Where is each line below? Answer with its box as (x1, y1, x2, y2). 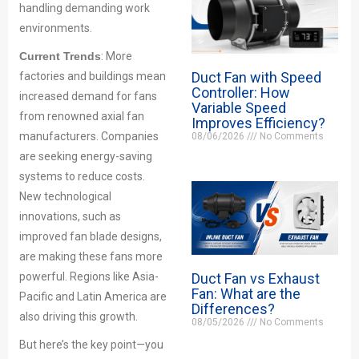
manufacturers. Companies (19, 130, 159, 143)
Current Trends (19, 50, 101, 63)
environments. (19, 22, 92, 34)
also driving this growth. (19, 310, 138, 323)
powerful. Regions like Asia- (19, 270, 159, 283)
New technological (19, 190, 111, 203)
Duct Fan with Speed (191, 69, 321, 87)
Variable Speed (191, 99, 286, 117)
